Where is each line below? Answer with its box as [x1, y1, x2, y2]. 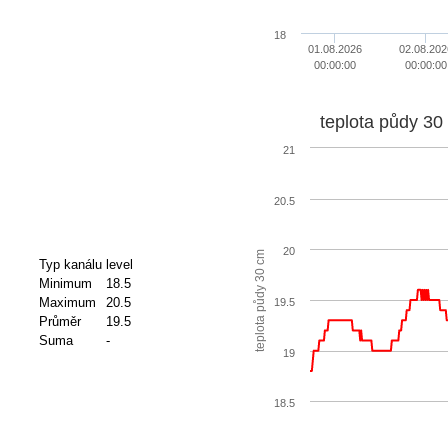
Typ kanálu [38, 256, 102, 272]
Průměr [38, 313, 81, 329]
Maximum [38, 294, 96, 310]
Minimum [38, 275, 92, 291]
